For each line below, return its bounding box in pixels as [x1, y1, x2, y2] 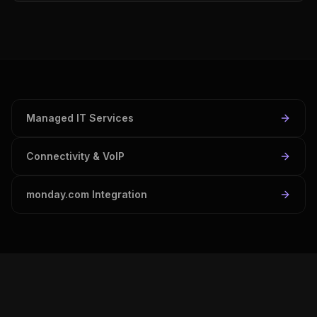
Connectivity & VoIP [26, 150, 125, 162]
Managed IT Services [26, 112, 134, 124]
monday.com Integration [26, 188, 147, 200]
